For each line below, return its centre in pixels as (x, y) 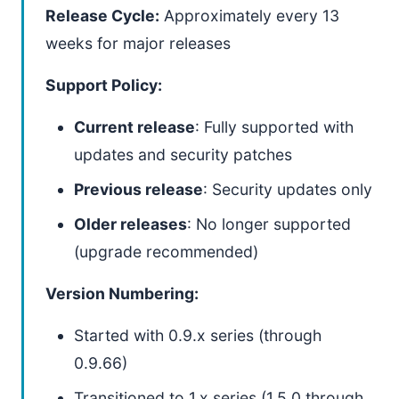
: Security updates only (288, 189)
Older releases (130, 224)
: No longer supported (269, 224)
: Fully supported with (274, 127)
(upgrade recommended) (166, 252)
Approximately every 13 (249, 16)
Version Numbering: (122, 293)
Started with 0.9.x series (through (198, 335)
